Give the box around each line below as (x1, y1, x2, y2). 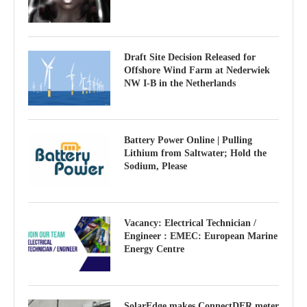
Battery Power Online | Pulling (124, 134, 252, 145)
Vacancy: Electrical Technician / (124, 217, 256, 228)
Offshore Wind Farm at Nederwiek (124, 64, 270, 75)
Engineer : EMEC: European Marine (124, 230, 278, 241)
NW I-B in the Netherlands (124, 77, 236, 88)
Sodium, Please (124, 160, 187, 171)
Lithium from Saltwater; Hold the (124, 147, 267, 158)
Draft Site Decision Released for (124, 51, 256, 62)
